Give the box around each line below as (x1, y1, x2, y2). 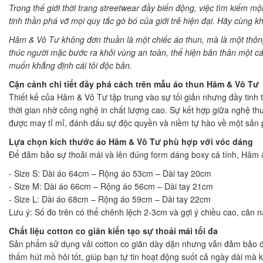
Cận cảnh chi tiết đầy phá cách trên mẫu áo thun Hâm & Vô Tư (9, 77, 259, 90)
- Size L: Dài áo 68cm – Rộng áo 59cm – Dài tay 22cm (9, 193, 211, 205)
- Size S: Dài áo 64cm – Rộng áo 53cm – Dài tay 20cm (9, 167, 211, 179)
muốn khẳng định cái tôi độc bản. (9, 59, 132, 71)
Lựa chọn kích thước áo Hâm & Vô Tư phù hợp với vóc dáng (9, 135, 253, 147)
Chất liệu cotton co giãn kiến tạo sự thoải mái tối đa (9, 224, 218, 237)
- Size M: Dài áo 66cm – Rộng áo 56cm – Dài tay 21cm (9, 180, 213, 192)
